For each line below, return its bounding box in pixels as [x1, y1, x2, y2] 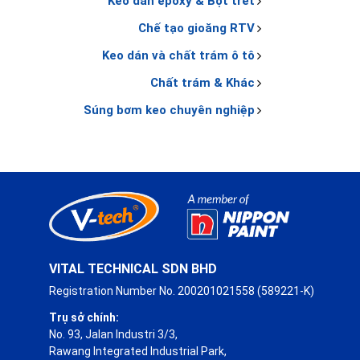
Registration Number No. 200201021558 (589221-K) [49, 284, 314, 298]
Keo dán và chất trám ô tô [101, 48, 255, 63]
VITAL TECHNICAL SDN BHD [49, 261, 217, 277]
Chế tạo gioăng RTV [137, 21, 255, 35]
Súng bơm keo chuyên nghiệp [83, 103, 255, 117]
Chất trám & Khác [149, 76, 255, 90]
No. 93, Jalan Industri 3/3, [49, 328, 178, 342]
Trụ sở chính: [49, 311, 119, 325]
